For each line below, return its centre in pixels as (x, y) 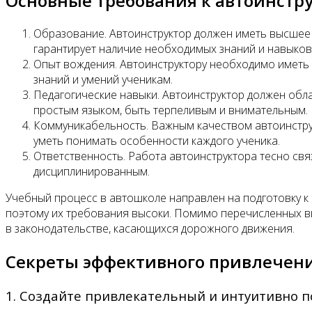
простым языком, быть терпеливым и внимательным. (171, 110)
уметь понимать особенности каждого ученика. (157, 140)
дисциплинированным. (92, 171)
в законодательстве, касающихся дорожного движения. (150, 228)
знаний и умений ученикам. (103, 79)
